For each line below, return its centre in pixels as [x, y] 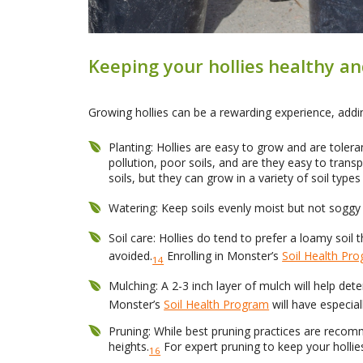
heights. [129, 346]
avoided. [131, 256]
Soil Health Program [217, 304]
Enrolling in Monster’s [223, 256]
